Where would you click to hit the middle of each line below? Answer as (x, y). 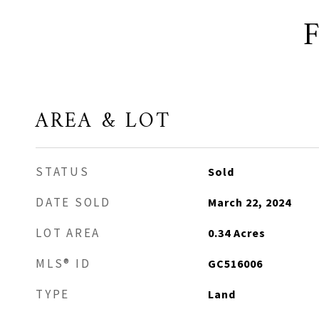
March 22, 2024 (249, 202)
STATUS (63, 172)
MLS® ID (63, 263)
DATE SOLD (73, 202)
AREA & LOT (103, 121)
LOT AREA (68, 233)
